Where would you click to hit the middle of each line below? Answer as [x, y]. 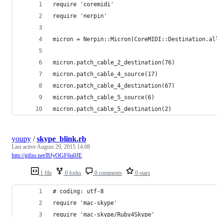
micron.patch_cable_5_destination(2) [112, 109]
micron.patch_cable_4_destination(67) [114, 86]
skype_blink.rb [62, 139]
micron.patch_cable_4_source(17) [105, 74]
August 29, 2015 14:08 [63, 147]
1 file [45, 173]
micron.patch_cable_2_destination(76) [114, 63]
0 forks [72, 173]
